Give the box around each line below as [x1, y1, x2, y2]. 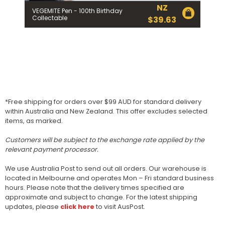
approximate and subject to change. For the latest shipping [5, 192, 197, 201]
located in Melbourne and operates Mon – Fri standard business [5, 173, 214, 182]
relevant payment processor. [5, 145, 98, 154]
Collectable [32, 14, 67, 23]
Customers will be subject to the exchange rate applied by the [5, 135, 204, 144]
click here [60, 202, 94, 211]
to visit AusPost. [96, 202, 145, 211]
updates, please [5, 202, 60, 211]
